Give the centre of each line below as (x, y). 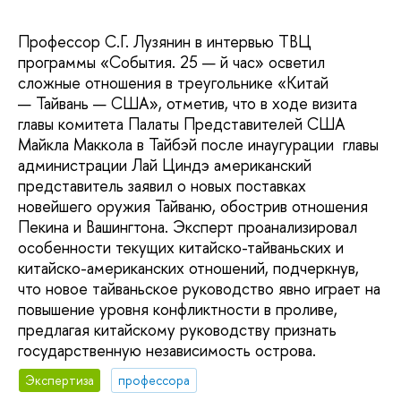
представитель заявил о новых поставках (162, 185)
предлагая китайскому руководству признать (177, 329)
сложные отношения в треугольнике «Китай (173, 82)
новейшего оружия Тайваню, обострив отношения (193, 206)
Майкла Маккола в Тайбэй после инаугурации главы (198, 144)
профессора (154, 380)
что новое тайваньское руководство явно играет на (199, 288)
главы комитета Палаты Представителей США (182, 124)
